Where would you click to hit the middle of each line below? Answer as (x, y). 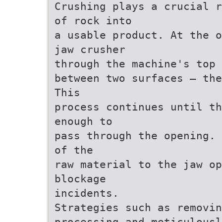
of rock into (93, 21)
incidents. (87, 193)
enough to (83, 121)
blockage (80, 179)
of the (74, 150)
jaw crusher (90, 49)
